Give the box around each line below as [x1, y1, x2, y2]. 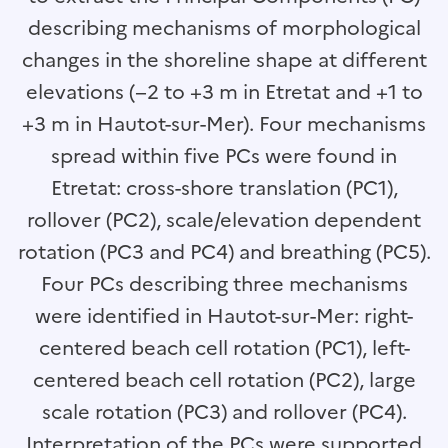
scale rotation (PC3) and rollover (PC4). [41, 397, 407, 427]
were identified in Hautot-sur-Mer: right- [35, 301, 413, 331]
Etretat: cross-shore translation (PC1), [50, 173, 398, 203]
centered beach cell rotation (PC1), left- [38, 333, 410, 363]
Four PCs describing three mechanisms [40, 269, 408, 299]
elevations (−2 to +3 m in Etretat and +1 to [25, 77, 423, 107]
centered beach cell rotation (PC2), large [32, 365, 416, 395]
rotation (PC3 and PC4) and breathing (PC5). [17, 237, 431, 267]
